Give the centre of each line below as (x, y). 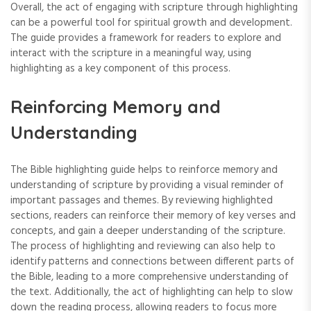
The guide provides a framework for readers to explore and (146, 39)
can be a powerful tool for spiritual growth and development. (151, 23)
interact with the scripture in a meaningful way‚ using (131, 54)
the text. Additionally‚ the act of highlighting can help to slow (152, 293)
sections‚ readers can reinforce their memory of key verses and (153, 216)
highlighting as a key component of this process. (120, 69)
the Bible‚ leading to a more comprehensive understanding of (150, 277)
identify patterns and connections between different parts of (152, 262)
